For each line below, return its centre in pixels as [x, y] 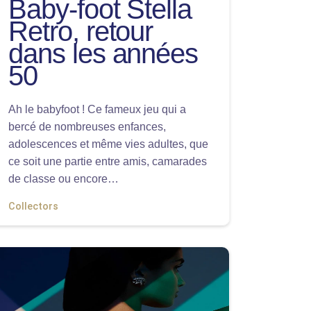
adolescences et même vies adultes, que [108, 144]
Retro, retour [81, 31]
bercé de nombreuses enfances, [87, 127]
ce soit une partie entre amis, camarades [108, 161]
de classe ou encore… [64, 179]
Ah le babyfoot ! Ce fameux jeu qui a [97, 109]
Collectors [33, 207]
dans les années [103, 53]
